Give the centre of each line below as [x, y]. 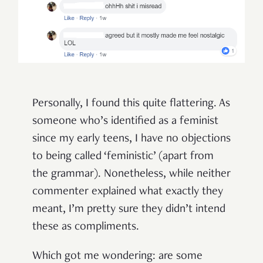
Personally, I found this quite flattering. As [131, 104]
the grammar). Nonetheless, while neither [131, 175]
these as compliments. [86, 227]
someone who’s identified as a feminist [125, 122]
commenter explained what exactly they [128, 192]
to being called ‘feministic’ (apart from [123, 157]
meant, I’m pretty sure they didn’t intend [129, 210]
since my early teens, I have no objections [131, 139]
